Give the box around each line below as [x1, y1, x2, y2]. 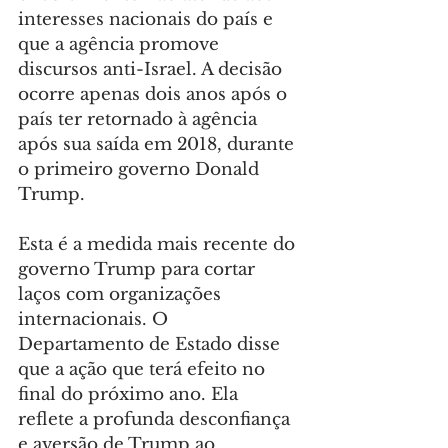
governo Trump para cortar [18, 259, 260, 280]
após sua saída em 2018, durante [18, 134, 299, 155]
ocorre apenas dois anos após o [18, 84, 292, 105]
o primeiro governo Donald [18, 159, 264, 180]
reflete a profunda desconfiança [18, 409, 295, 430]
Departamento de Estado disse [18, 334, 285, 355]
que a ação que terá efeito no [18, 359, 270, 380]
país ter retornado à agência [18, 109, 262, 130]
